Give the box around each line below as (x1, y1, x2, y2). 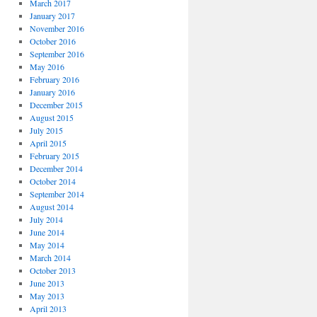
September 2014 (29, 188, 84, 200)
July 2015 (29, 125, 63, 136)
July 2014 (29, 214, 63, 225)
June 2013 (29, 277, 64, 289)
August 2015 (29, 112, 74, 123)
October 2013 (29, 265, 76, 276)
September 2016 (29, 48, 84, 59)
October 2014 (29, 175, 76, 187)
